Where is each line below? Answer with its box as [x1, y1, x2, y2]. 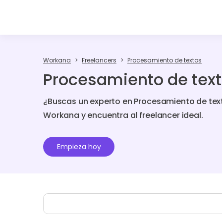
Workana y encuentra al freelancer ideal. [43, 109, 203, 121]
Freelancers [82, 56, 116, 64]
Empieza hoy [56, 142, 101, 152]
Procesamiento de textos [127, 56, 202, 64]
